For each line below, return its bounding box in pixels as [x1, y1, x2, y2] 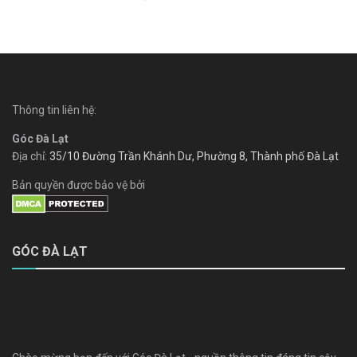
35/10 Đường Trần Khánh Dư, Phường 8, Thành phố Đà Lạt [49, 150, 339, 163]
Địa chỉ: [12, 150, 49, 163]
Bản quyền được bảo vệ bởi [12, 178, 145, 192]
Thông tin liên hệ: [12, 104, 96, 117]
